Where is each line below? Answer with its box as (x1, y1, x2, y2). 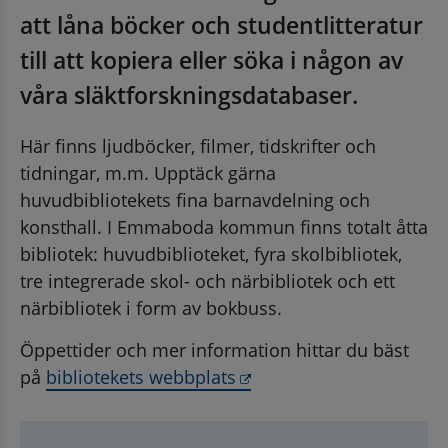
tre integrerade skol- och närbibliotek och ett (20, 268, 395, 293)
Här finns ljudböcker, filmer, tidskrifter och (20, 133, 376, 158)
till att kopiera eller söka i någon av (20, 43, 403, 76)
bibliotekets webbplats (46, 364, 236, 389)
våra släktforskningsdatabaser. (20, 78, 358, 111)
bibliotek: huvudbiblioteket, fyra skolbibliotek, (20, 241, 402, 266)
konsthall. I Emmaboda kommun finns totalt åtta (20, 214, 428, 239)
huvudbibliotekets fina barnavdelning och (20, 187, 370, 212)
